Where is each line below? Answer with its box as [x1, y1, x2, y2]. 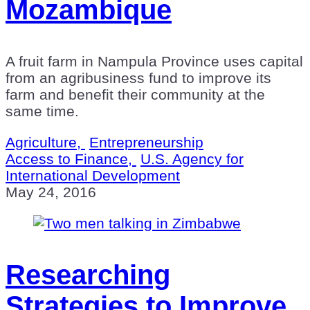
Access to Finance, [6, 150, 136, 167]
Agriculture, [6, 134, 85, 150]
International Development [6, 167, 180, 183]
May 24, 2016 [6, 183, 96, 200]
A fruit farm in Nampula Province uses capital [6, 53, 303, 69]
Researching [6, 259, 170, 290]
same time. [6, 102, 79, 119]
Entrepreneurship [89, 134, 203, 150]
